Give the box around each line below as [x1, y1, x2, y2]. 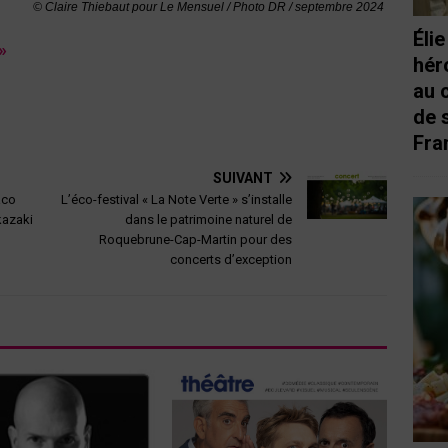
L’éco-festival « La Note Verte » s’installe [61, 191, 293, 207]
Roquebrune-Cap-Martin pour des [99, 231, 293, 247]
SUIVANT [213, 169, 274, 186]
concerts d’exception [170, 251, 293, 267]
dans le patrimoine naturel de [125, 211, 293, 227]
